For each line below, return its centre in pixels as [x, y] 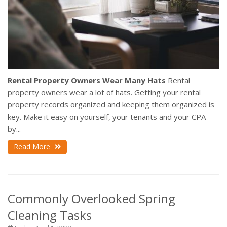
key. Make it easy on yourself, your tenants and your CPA [107, 117]
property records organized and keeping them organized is [111, 105]
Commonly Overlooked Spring [91, 199]
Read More [33, 147]
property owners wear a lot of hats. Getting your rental [104, 92]
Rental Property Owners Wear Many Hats [87, 80]
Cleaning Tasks [50, 215]
